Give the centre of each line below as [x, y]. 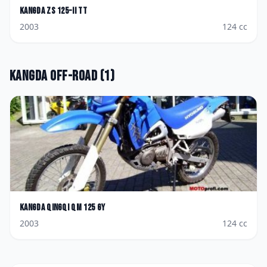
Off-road [74, 76]
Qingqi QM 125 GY [76, 208]
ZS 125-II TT [67, 11]
